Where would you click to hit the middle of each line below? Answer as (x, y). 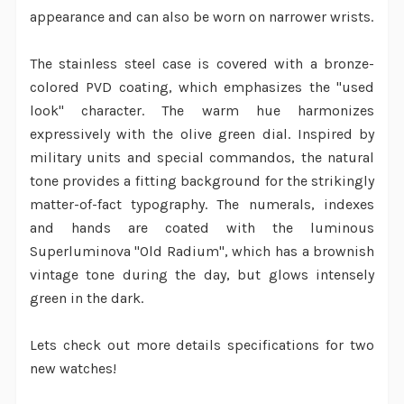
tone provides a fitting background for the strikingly (202, 181)
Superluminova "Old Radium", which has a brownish (202, 252)
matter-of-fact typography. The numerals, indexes (202, 205)
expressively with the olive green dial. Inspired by (202, 134)
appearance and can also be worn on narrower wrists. (201, 17)
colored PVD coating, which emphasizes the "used (202, 87)
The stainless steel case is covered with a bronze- (202, 64)
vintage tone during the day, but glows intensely (202, 275)
